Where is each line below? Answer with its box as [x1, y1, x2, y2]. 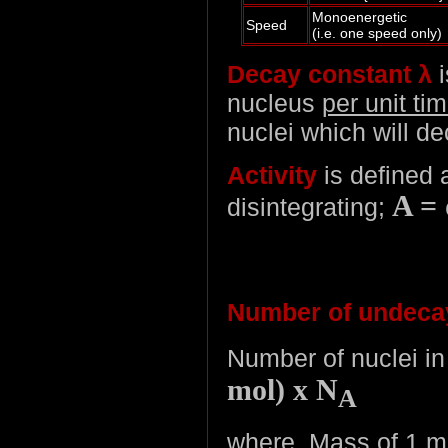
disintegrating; [227, 192, 392, 221]
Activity [227, 160, 317, 189]
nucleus [227, 88, 322, 117]
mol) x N [227, 373, 338, 406]
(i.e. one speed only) [312, 24, 442, 41]
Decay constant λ [227, 59, 432, 88]
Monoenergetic [312, 8, 407, 25]
